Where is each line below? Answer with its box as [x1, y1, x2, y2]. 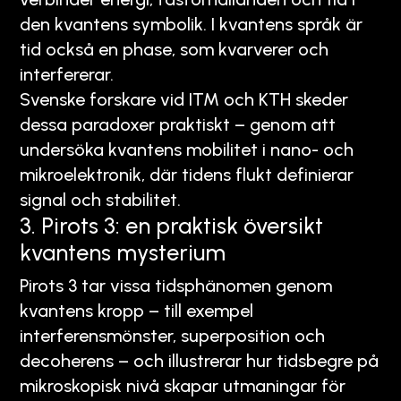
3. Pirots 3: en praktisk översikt [20, 211, 323, 239]
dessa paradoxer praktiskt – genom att [20, 113, 336, 135]
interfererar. [20, 63, 114, 85]
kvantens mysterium [20, 238, 226, 266]
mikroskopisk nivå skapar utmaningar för [20, 374, 346, 397]
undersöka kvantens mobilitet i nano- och [20, 138, 354, 160]
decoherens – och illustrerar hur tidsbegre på [20, 349, 379, 371]
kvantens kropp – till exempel [20, 299, 253, 321]
